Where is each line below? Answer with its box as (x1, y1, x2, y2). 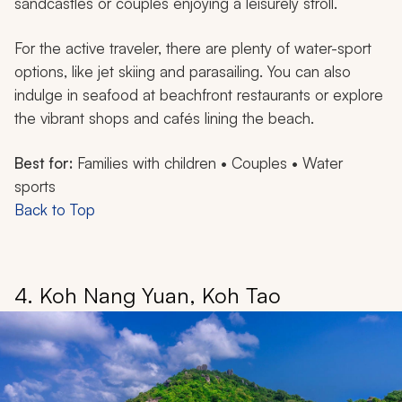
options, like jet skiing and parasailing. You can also (14, 61, 351, 81)
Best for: (14, 153, 73, 172)
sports (14, 176, 56, 196)
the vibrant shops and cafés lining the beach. (14, 108, 314, 127)
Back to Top (14, 199, 95, 219)
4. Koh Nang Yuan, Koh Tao (14, 281, 281, 309)
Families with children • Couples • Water (73, 153, 343, 172)
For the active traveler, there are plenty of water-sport (14, 38, 371, 57)
